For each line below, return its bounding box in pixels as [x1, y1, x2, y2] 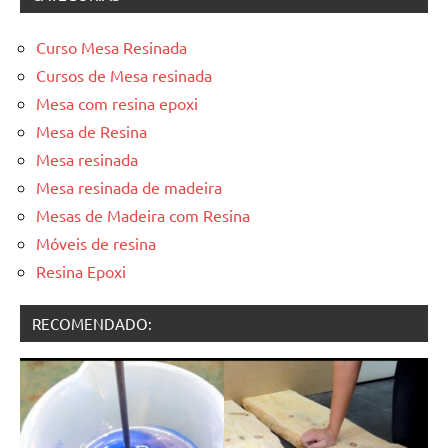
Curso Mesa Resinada [36, 36, 187, 57]
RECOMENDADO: [32, 313, 152, 333]
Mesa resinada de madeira [36, 176, 222, 197]
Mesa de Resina [36, 120, 147, 141]
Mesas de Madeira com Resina [36, 204, 250, 225]
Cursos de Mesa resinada [36, 64, 212, 85]
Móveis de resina [36, 232, 156, 253]
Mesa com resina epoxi [36, 92, 198, 113]
